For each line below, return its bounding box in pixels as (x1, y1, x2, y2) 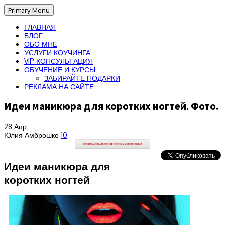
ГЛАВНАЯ (24, 23, 56, 31)
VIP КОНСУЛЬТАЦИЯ (24, 57, 93, 65)
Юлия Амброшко (4, 130, 61, 139)
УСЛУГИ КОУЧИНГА (24, 48, 90, 57)
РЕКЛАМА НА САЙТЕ (24, 82, 94, 91)
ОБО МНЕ (24, 40, 57, 48)
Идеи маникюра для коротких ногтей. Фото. (4, 99, 218, 114)
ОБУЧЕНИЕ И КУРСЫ (24, 65, 95, 74)
